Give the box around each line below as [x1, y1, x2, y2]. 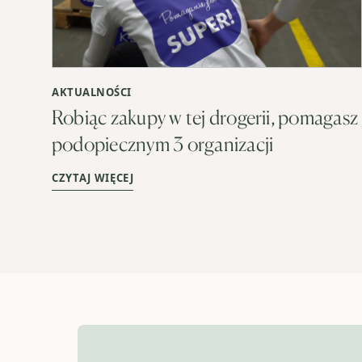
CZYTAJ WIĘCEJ [52, 170, 134, 185]
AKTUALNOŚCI [52, 84, 132, 99]
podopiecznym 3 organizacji [52, 131, 274, 156]
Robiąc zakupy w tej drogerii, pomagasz [52, 104, 359, 129]
